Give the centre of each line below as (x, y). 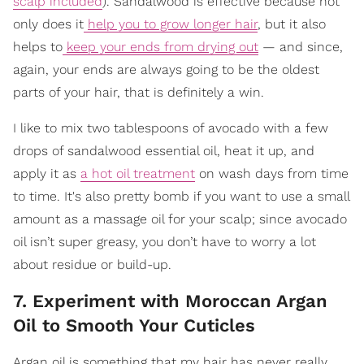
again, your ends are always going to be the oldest (166, 70)
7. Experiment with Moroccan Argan (170, 301)
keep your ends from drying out (162, 47)
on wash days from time (272, 174)
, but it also (292, 24)
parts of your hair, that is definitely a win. (139, 93)
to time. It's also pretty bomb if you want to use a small (181, 197)
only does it (48, 24)
